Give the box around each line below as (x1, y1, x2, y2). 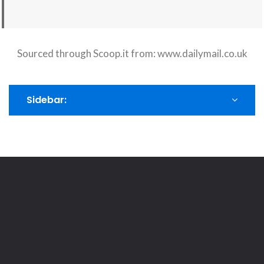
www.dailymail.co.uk (157, 47, 247, 60)
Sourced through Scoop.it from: (16, 47, 157, 60)
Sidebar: (27, 93, 67, 107)
